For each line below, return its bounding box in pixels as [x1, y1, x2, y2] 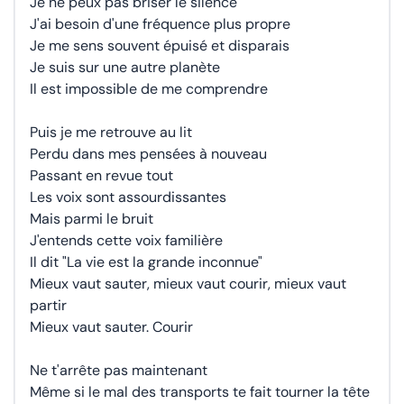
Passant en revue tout [30, 166, 173, 185]
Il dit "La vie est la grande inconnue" [30, 252, 262, 271]
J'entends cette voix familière [30, 231, 223, 250]
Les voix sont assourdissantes [30, 188, 226, 207]
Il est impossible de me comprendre [30, 79, 268, 98]
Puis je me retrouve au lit [30, 123, 192, 142]
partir [30, 296, 67, 315]
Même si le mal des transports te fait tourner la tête [30, 382, 370, 401]
